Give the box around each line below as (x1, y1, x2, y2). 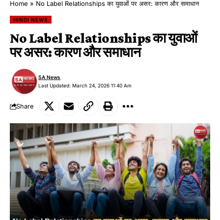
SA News (38, 74, 61, 80)
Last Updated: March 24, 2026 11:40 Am (38, 82, 132, 88)
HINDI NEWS (13, 17, 49, 23)
